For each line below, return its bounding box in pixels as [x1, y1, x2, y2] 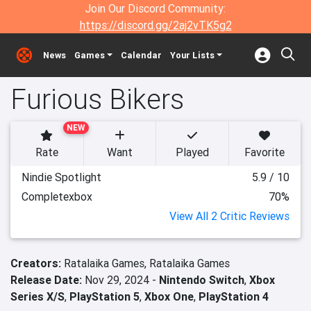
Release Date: [10, 273, 82, 287]
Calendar [120, 49, 162, 61]
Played [175, 145, 209, 159]
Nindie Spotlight [22, 170, 101, 184]
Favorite [244, 145, 285, 159]
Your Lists [169, 49, 215, 61]
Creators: [10, 256, 64, 270]
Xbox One [144, 289, 194, 303]
